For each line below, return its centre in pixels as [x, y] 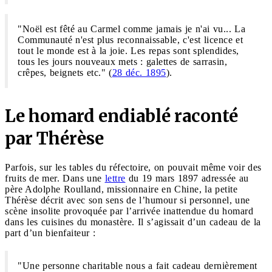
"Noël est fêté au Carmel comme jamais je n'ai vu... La [131, 29]
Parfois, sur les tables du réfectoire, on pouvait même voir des [133, 168]
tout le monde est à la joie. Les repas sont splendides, [128, 51]
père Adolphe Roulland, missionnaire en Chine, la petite [121, 189]
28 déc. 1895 [139, 73]
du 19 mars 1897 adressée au [187, 178]
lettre [115, 178]
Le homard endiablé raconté [121, 116]
